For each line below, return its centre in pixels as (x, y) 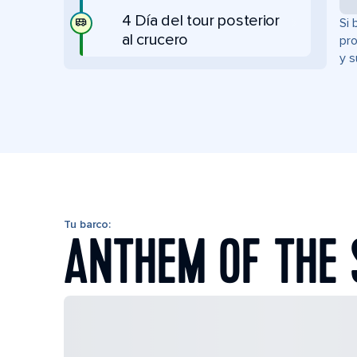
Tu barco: (88, 224)
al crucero (155, 40)
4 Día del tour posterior (201, 21)
